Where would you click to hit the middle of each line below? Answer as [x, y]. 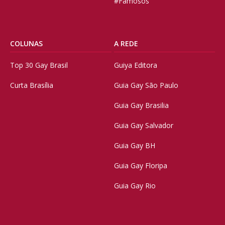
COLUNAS [26, 43]
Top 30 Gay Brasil [39, 65]
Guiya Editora [135, 65]
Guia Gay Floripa [140, 165]
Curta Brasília [32, 85]
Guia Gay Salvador [143, 125]
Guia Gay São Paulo [146, 85]
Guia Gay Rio [135, 186]
